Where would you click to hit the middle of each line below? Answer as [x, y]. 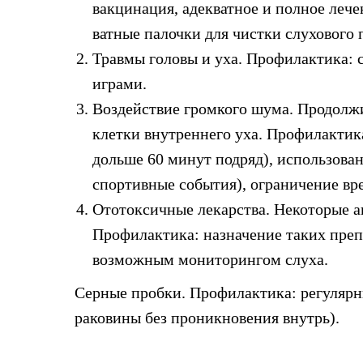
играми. [120, 83]
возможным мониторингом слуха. [210, 259]
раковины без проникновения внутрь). [207, 318]
